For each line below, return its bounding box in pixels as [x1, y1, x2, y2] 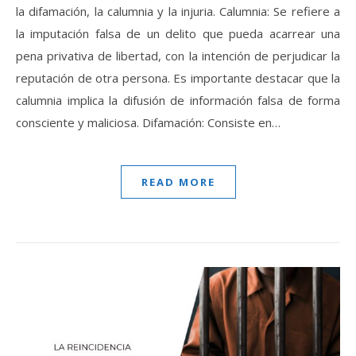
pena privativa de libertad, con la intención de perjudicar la [16, 48, 340, 64]
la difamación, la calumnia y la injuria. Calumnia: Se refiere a [16, 3, 340, 20]
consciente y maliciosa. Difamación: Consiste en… [16, 114, 281, 131]
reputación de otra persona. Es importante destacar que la [16, 70, 340, 87]
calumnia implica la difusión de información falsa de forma [16, 92, 340, 109]
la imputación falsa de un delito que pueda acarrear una [16, 25, 340, 42]
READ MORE [141, 175, 215, 190]
